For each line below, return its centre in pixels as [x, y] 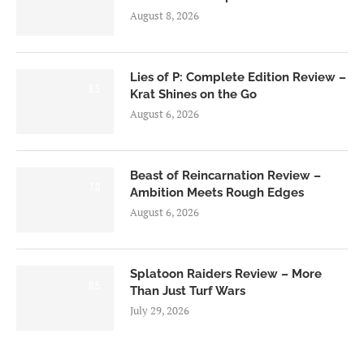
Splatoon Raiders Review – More [226, 274]
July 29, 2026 [160, 311]
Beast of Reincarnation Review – [225, 176]
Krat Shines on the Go [193, 95]
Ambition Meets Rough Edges [217, 193]
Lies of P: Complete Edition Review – [238, 78]
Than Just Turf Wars [188, 291]
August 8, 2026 [165, 16]
